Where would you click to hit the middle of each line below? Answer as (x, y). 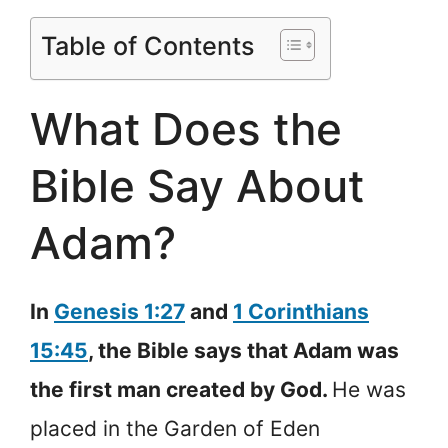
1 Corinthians (301, 311)
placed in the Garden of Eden (175, 428)
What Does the (186, 128)
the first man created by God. (181, 389)
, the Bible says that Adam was (243, 350)
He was (369, 389)
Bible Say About (197, 185)
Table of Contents (148, 45)
